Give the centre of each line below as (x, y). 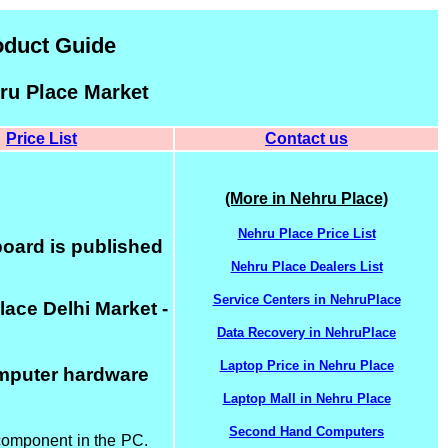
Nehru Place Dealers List (306, 266)
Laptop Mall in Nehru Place (306, 398)
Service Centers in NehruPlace (306, 299)
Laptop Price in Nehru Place (306, 365)
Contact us (306, 138)
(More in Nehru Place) (306, 198)
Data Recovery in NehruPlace (306, 332)
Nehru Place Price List (306, 233)
